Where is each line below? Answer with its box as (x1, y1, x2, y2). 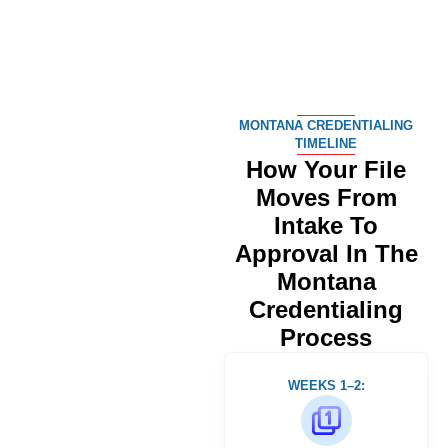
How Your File (246, 155, 406, 183)
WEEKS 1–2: (287, 377, 365, 393)
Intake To (274, 211, 378, 239)
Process (280, 323, 372, 351)
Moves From (255, 183, 397, 211)
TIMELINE (295, 135, 357, 151)
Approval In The (234, 239, 418, 267)
